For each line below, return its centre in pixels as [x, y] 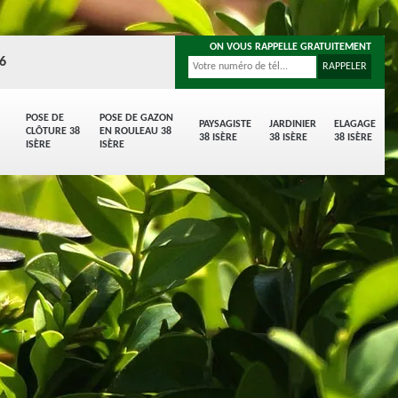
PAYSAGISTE [225, 124]
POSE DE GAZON [136, 118]
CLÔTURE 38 [53, 131]
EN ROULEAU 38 [135, 131]
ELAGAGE [355, 124]
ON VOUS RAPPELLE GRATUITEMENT [291, 47]
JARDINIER [293, 124]
